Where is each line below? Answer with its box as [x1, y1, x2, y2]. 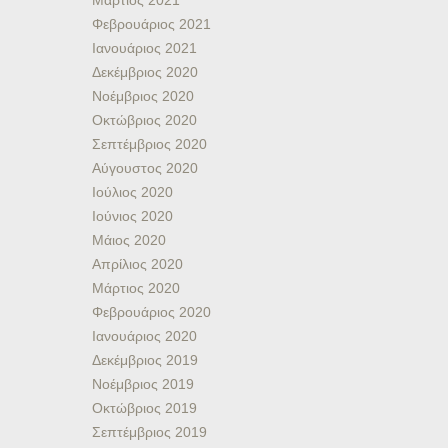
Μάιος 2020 [92, 232, 166, 248]
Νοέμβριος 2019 [92, 376, 194, 392]
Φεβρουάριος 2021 [92, 16, 211, 32]
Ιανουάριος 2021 [92, 40, 197, 56]
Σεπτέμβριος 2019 [92, 424, 207, 440]
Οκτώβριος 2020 [92, 112, 197, 128]
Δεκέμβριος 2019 [92, 352, 198, 368]
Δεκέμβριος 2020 [92, 64, 198, 80]
